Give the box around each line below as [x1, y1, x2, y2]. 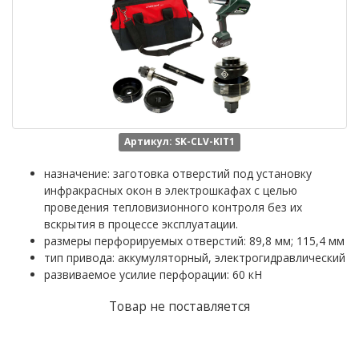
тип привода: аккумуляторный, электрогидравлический [44, 250, 345, 265]
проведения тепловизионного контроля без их [44, 200, 302, 215]
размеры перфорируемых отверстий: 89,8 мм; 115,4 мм [44, 233, 345, 248]
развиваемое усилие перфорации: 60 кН [44, 267, 262, 282]
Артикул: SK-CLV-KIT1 [124, 135, 235, 148]
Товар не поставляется [109, 298, 250, 315]
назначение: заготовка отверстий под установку [44, 166, 312, 181]
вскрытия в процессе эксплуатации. [44, 216, 241, 232]
